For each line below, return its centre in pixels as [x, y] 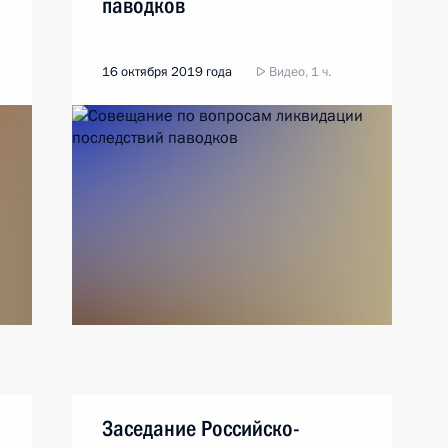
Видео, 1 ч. [298, 72]
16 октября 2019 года [167, 72]
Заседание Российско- [201, 428]
